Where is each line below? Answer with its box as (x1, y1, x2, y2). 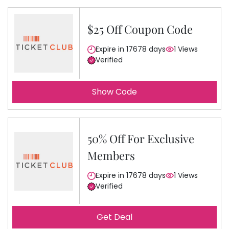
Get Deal (97, 211, 132, 223)
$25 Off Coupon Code (87, 21, 193, 37)
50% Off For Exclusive (87, 131, 194, 146)
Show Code (92, 86, 137, 98)
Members (87, 148, 135, 163)
